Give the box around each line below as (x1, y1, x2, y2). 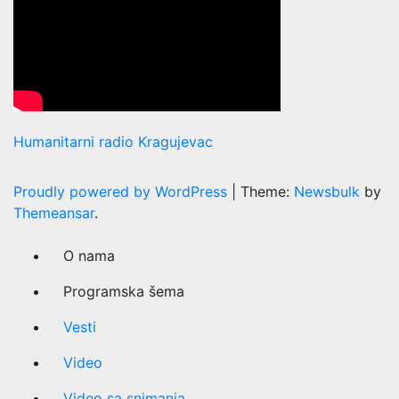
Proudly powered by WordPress (13, 182, 232, 200)
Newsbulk (294, 182, 360, 200)
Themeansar (13, 203, 94, 222)
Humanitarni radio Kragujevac (13, 132, 213, 151)
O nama (63, 246, 115, 265)
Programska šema (63, 281, 184, 300)
